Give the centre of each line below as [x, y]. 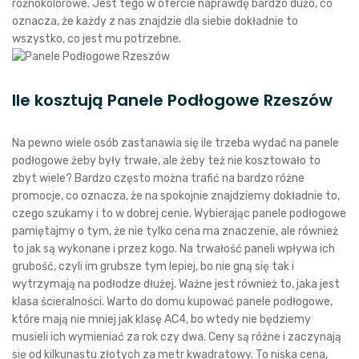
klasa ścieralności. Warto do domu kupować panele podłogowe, [172, 302]
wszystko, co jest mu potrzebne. [97, 39]
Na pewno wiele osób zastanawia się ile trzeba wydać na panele [175, 143]
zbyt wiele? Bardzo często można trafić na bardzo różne [158, 178]
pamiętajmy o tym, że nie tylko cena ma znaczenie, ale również [175, 231]
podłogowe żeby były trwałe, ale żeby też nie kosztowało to [166, 161]
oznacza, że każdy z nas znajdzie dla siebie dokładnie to [155, 21]
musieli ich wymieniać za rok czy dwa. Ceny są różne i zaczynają [177, 337]
